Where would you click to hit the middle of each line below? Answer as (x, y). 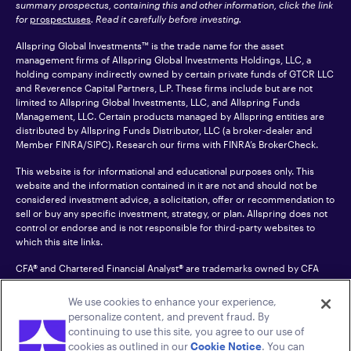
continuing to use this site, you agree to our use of (187, 331)
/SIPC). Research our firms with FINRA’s (171, 144)
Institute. (34, 282)
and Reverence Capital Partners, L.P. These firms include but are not (164, 88)
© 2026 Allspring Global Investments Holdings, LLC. (213, 323)
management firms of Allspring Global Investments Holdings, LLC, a (163, 60)
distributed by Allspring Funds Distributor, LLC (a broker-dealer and (164, 130)
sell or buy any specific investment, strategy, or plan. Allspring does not (172, 213)
